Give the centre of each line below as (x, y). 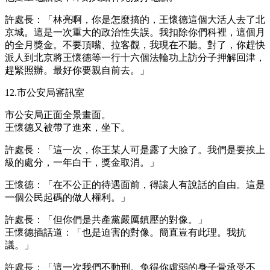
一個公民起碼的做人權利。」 (67, 197)
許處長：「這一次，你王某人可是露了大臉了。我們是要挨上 (135, 149)
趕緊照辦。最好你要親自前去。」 (77, 70)
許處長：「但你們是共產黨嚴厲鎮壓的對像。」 (106, 219)
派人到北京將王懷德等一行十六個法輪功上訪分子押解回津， (135, 57)
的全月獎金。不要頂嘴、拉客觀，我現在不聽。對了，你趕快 (135, 45)
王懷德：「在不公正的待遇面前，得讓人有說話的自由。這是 (135, 184)
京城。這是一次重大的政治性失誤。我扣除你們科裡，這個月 (135, 32)
